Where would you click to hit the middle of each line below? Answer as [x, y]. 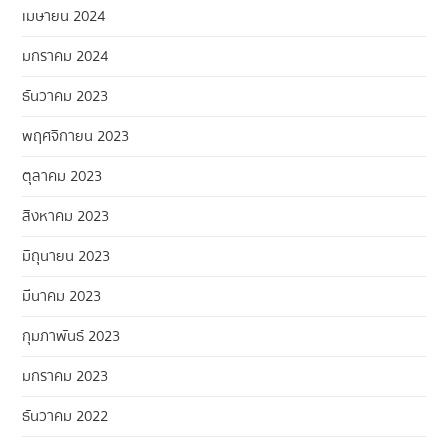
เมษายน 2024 [64, 15]
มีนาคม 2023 [62, 295]
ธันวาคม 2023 [65, 95]
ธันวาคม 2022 [65, 415]
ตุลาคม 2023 [62, 175]
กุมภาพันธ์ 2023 [71, 335]
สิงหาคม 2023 [66, 215]
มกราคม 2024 [65, 55]
